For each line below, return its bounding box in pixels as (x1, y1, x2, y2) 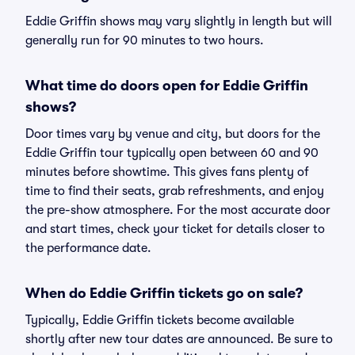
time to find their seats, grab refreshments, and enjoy (25, 184, 324, 198)
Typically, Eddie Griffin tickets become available (25, 313, 294, 327)
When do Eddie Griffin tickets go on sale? (25, 285, 303, 301)
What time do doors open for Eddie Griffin (25, 78, 308, 94)
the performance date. (25, 241, 151, 255)
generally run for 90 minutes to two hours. (25, 33, 264, 48)
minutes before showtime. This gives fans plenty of (25, 165, 309, 179)
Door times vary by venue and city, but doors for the (25, 127, 320, 141)
